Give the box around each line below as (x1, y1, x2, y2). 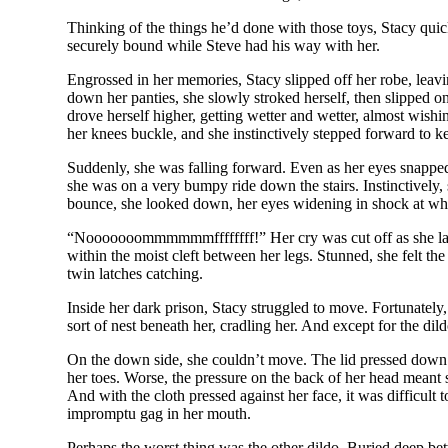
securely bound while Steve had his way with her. (67, 37, 381, 54)
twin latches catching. (67, 265, 204, 282)
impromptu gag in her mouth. (67, 405, 252, 422)
